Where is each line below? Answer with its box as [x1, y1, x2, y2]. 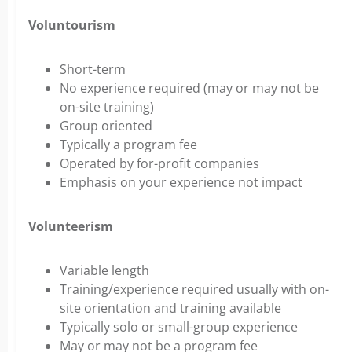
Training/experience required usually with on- [60, 280, 329, 299]
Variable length [60, 262, 149, 280]
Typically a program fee [60, 136, 197, 154]
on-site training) [60, 98, 154, 116]
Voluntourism [28, 16, 115, 35]
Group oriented [60, 117, 152, 135]
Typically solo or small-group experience [60, 318, 298, 336]
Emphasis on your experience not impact [60, 174, 302, 192]
